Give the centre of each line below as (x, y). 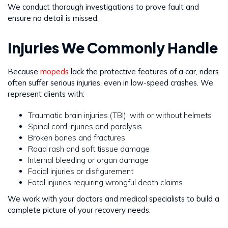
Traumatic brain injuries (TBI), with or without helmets (120, 116)
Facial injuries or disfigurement (81, 172)
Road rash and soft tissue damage (89, 149)
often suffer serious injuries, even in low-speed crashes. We (110, 83)
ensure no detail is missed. (53, 18)
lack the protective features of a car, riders (144, 72)
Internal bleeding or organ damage (88, 160)
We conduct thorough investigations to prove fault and (103, 7)
